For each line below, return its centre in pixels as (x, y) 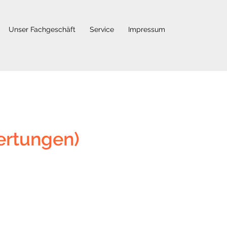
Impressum (147, 29)
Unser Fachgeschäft (42, 29)
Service (102, 29)
